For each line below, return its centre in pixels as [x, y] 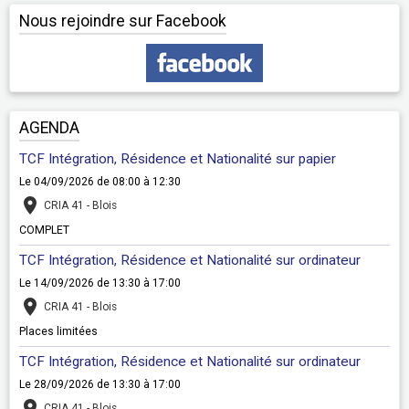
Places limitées [60, 332]
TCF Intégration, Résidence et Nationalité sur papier [178, 159]
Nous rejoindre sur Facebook [123, 21]
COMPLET [44, 231]
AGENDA [49, 128]
